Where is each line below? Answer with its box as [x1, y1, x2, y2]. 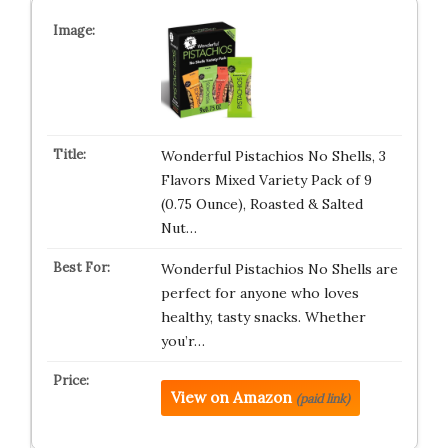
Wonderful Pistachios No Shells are [160, 260, 398, 278]
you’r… [160, 332, 205, 350]
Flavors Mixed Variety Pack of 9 [160, 171, 372, 189]
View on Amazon [170, 388, 292, 407]
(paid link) [295, 391, 350, 406]
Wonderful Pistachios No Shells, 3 [160, 147, 386, 165]
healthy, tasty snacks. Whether [160, 308, 366, 326]
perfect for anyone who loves [160, 284, 359, 302]
